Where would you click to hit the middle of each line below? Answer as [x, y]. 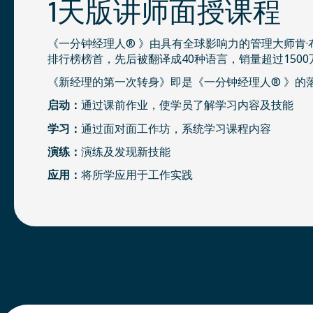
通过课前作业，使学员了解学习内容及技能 [187, 105]
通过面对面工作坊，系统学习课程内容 [176, 128]
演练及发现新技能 [126, 151]
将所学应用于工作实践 [137, 174]
